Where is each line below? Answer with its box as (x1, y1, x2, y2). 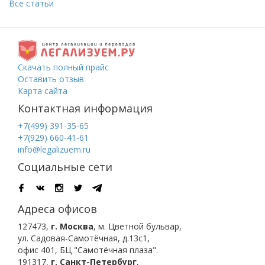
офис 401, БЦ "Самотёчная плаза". (18, 244, 158, 256)
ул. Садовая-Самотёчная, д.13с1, (18, 232, 150, 244)
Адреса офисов (18, 201, 97, 216)
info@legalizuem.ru (18, 143, 91, 155)
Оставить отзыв (18, 73, 84, 85)
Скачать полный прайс (18, 61, 109, 73)
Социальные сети (18, 159, 112, 174)
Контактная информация (18, 101, 153, 115)
